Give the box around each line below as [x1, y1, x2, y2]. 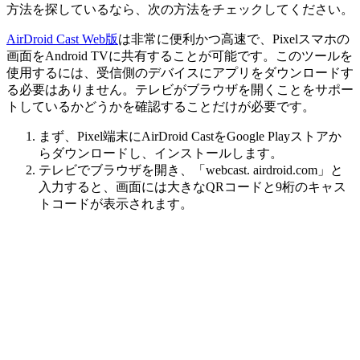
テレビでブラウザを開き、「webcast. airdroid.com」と [39, 162, 343, 177]
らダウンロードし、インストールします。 [39, 145, 283, 160]
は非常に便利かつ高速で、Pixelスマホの [118, 31, 350, 46]
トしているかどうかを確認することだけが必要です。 [6, 99, 315, 113]
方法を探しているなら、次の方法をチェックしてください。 [6, 2, 354, 16]
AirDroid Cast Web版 [6, 31, 118, 46]
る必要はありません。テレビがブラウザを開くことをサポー [6, 82, 354, 96]
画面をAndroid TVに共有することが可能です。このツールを [6, 48, 353, 63]
